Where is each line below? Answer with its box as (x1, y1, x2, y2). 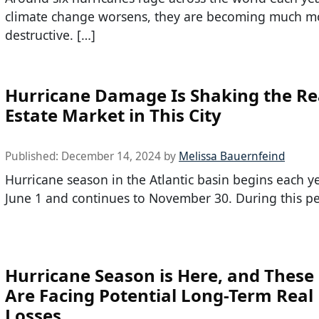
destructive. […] (5, 26, 95, 44)
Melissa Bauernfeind (179, 148, 285, 164)
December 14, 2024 (61, 148, 161, 164)
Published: (5, 148, 61, 164)
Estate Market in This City (5, 103, 221, 127)
